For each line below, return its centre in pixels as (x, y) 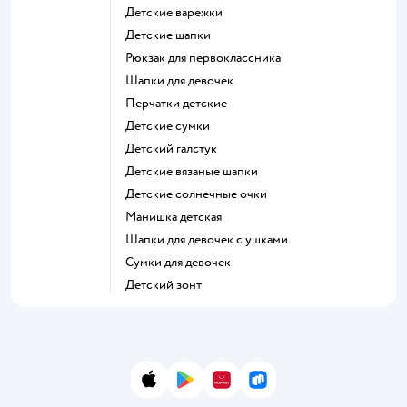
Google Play (223, 386)
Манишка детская (179, 216)
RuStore (283, 386)
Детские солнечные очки (201, 194)
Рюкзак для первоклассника (206, 57)
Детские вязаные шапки (196, 171)
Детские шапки (173, 35)
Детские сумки (172, 125)
